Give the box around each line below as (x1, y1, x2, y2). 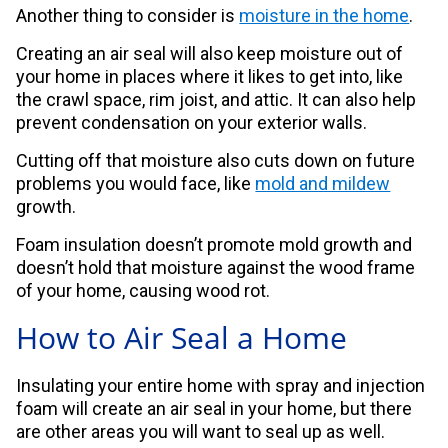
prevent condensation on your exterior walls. (16, 112, 368, 134)
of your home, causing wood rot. (16, 280, 271, 302)
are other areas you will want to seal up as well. (16, 421, 386, 443)
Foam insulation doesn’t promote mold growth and (16, 234, 413, 256)
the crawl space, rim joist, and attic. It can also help (16, 89, 417, 111)
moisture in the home (239, 5, 410, 27)
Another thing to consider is (16, 5, 240, 27)
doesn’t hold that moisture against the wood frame (16, 257, 416, 279)
